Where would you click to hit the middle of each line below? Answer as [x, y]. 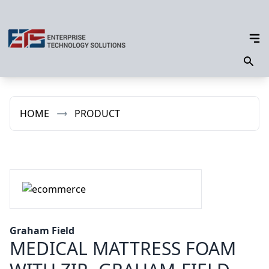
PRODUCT [97, 113]
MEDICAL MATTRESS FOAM [123, 248]
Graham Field [42, 231]
